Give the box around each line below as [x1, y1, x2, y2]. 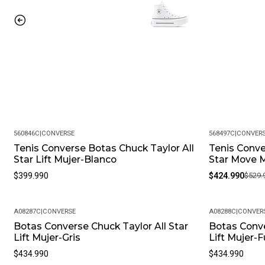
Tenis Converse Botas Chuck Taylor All [13, 143, 194, 154]
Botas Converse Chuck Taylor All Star [13, 221, 188, 232]
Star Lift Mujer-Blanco [13, 154, 117, 166]
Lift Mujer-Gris [13, 232, 80, 244]
